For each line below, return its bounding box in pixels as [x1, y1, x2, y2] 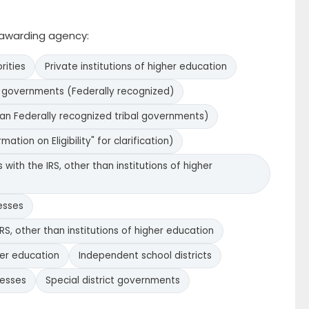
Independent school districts [79, 249, 212, 262]
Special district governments [46, 274, 180, 287]
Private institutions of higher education [45, 60, 227, 73]
